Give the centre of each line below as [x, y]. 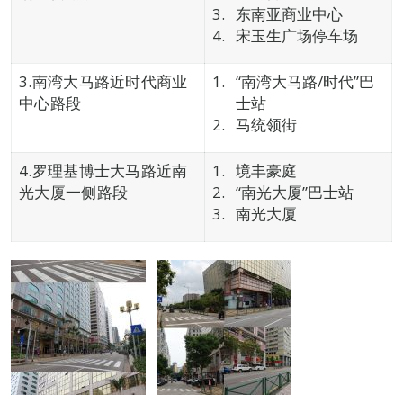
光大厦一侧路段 [74, 192]
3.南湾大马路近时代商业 [103, 81]
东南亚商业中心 [289, 14]
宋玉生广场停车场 [296, 36]
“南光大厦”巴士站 [294, 192]
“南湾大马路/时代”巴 [304, 81]
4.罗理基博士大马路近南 [103, 170]
